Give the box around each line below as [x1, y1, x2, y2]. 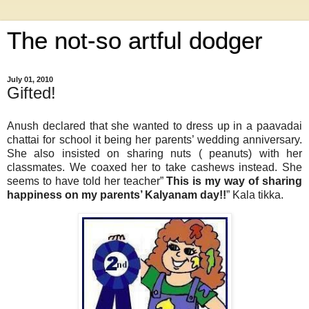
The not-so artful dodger [7, 28, 263, 54]
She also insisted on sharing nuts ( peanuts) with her [7, 147, 302, 159]
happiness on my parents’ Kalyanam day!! [7, 188, 226, 201]
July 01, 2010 [7, 75, 53, 83]
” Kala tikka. [226, 188, 283, 201]
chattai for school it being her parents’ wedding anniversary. [7, 133, 302, 146]
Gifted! [7, 83, 56, 102]
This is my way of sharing [166, 175, 303, 187]
